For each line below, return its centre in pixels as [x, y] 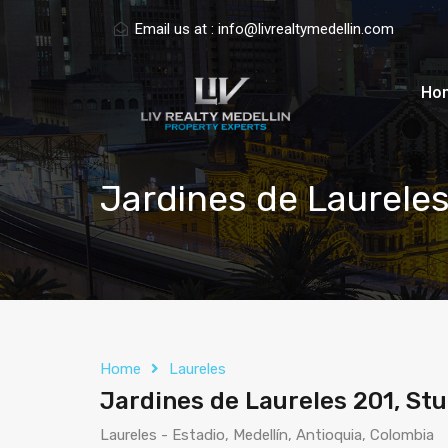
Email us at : [176, 29]
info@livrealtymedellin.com [305, 29]
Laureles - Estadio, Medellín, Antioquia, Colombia [267, 435]
